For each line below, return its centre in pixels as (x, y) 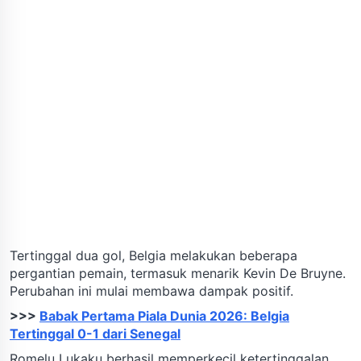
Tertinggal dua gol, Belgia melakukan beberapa (154, 255)
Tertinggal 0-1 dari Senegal (95, 333)
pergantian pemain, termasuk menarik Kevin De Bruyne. (178, 273)
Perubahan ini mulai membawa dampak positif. (151, 290)
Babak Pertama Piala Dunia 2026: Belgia (164, 315)
